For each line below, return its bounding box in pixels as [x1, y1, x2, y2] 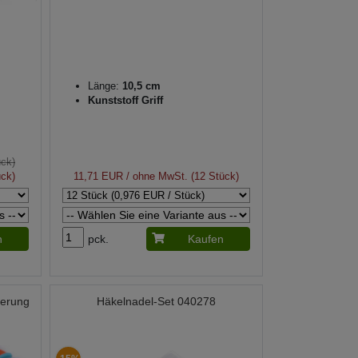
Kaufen [187, 233, 224, 246]
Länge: [87, 80, 119, 93]
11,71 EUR [73, 170, 123, 183]
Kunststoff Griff [87, 94, 163, 107]
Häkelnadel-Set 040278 [96, 295, 216, 308]
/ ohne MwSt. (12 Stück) [122, 170, 239, 183]
